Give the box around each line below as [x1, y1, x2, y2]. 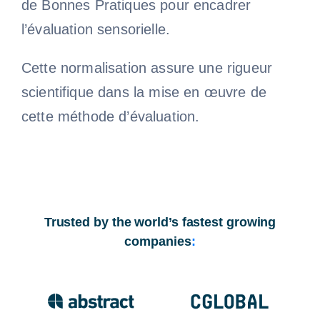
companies [124, 234, 191, 249]
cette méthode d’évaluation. [21, 108, 200, 124]
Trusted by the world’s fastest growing [44, 214, 276, 229]
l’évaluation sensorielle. [21, 21, 170, 37]
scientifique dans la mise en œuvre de [21, 84, 266, 100]
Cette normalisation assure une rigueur [21, 59, 273, 76]
